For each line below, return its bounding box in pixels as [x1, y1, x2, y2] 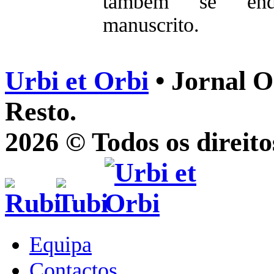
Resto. [5, 97, 76, 127]
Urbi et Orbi [5, 66, 149, 96]
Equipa [29, 232, 92, 257]
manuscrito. [103, 13, 199, 36]
